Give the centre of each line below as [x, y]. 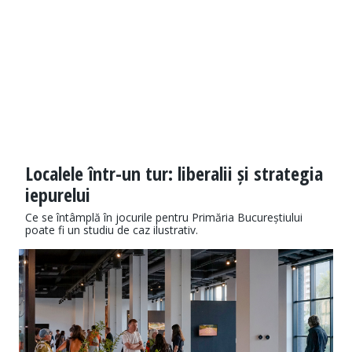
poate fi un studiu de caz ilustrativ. [112, 230]
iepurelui [58, 195]
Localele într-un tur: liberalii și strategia [174, 174]
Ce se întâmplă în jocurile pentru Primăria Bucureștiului [164, 218]
